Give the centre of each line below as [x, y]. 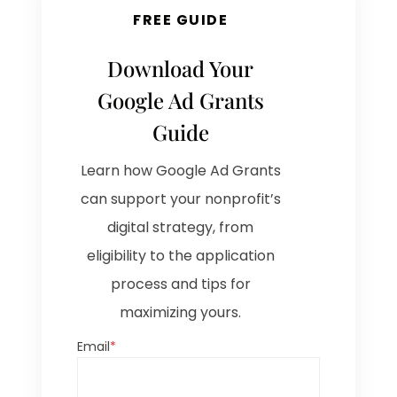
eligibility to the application [180, 256]
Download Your [181, 69]
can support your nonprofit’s [180, 199]
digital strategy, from [181, 228]
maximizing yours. [181, 313]
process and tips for [180, 284]
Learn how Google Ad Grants [180, 171]
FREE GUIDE [181, 20]
